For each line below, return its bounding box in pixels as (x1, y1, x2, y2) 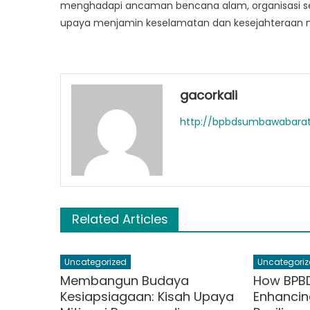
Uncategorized (64, 256, 127, 268)
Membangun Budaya (60, 272, 190, 289)
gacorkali (180, 86, 238, 104)
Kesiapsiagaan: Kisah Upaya (60, 288, 235, 305)
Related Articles (72, 210, 168, 228)
